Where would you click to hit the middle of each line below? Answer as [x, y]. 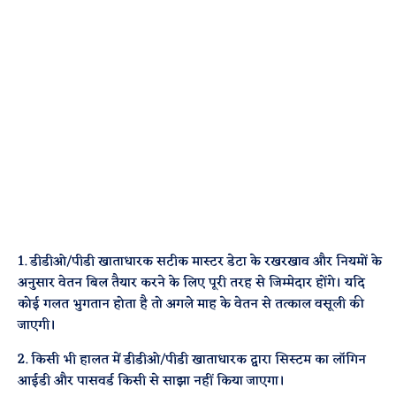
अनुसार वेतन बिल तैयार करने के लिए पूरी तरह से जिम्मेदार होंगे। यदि [192, 283]
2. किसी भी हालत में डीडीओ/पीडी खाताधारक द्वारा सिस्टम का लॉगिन [192, 360]
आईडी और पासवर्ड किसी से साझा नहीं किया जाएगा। [152, 381]
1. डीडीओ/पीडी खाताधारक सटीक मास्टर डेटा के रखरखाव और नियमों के [200, 262]
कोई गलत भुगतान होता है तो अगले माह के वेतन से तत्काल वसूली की [191, 305]
